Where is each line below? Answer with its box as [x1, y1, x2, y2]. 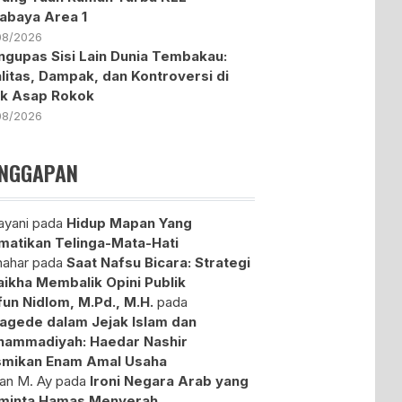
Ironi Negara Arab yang [90, 371, 249, 389]
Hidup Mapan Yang [66, 214, 193, 232]
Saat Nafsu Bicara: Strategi [66, 253, 251, 271]
